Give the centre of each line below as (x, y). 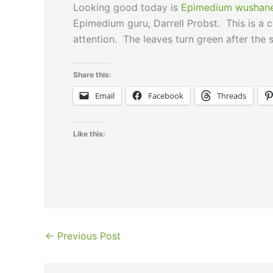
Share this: (92, 74)
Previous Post (87, 236)
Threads (232, 95)
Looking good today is (127, 8)
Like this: (89, 133)
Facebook (166, 95)
